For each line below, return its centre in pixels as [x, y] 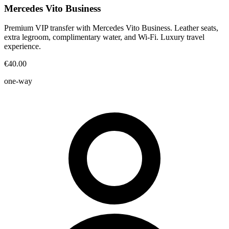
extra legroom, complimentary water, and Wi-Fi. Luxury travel [104, 37]
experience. [22, 47]
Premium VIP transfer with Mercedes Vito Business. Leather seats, [111, 28]
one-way [18, 81]
